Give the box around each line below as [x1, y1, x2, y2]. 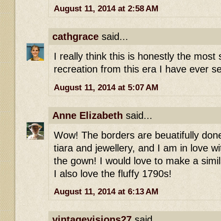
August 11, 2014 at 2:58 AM [54, 3, 158, 13]
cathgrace [52, 31, 99, 42]
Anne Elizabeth [52, 110, 123, 121]
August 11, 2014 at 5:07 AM [54, 82, 158, 92]
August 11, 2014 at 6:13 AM [54, 187, 158, 197]
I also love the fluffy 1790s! [54, 168, 172, 180]
